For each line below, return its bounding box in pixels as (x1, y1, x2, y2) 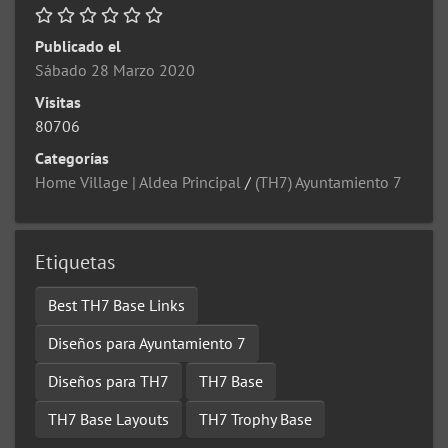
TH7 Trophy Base (199, 409, 312, 430)
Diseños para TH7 (48, 371, 169, 392)
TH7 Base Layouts (48, 409, 169, 430)
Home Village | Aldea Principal (35, 172, 241, 193)
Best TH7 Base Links (48, 295, 185, 316)
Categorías (35, 148, 109, 169)
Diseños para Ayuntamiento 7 (48, 333, 246, 354)
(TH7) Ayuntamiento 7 (255, 172, 402, 193)
